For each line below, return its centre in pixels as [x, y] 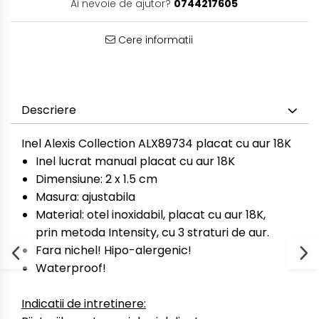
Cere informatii [154, 40]
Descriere [49, 110]
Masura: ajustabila [87, 197]
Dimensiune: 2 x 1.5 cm [98, 179]
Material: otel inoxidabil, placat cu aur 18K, [151, 215]
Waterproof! [72, 268]
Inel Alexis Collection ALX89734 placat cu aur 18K [156, 143]
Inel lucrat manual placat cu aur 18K [137, 161]
